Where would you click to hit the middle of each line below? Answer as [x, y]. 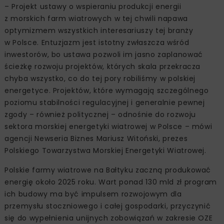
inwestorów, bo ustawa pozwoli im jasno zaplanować [104, 54]
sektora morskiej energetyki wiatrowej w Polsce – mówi [108, 126]
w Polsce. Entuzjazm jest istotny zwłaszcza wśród [97, 42]
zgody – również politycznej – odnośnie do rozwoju [100, 114]
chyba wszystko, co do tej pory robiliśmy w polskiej [100, 78]
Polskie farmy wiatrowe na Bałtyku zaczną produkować [108, 170]
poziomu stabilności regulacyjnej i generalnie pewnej [105, 102]
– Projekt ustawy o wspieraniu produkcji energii [93, 6]
